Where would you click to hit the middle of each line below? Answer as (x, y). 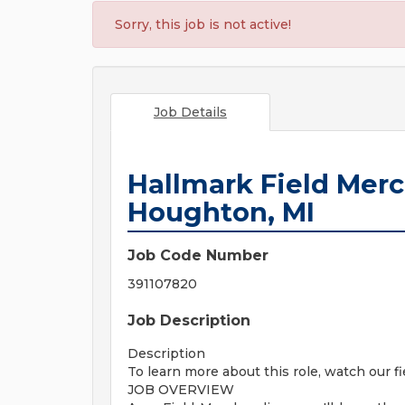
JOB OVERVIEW (181, 390)
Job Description (189, 320)
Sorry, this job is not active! (203, 24)
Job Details (190, 112)
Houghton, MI (221, 212)
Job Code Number (198, 255)
